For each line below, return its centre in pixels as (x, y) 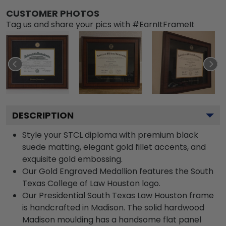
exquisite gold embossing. (72, 159)
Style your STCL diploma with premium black (110, 135)
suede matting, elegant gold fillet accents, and (114, 147)
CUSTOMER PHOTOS (53, 13)
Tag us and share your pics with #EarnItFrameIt (100, 24)
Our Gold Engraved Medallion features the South (118, 171)
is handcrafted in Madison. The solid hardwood (113, 207)
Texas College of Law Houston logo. (91, 183)
